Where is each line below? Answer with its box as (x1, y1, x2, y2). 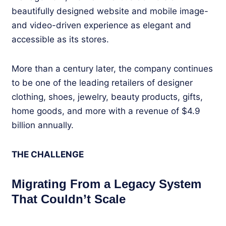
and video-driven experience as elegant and (12, 20, 191, 30)
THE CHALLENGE (12, 149, 84, 159)
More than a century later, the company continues (12, 63, 213, 74)
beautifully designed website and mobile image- (12, 6, 208, 16)
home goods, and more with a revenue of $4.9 (12, 105, 200, 116)
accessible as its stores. (12, 34, 109, 44)
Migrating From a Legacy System (12, 177, 201, 191)
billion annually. (12, 120, 74, 130)
